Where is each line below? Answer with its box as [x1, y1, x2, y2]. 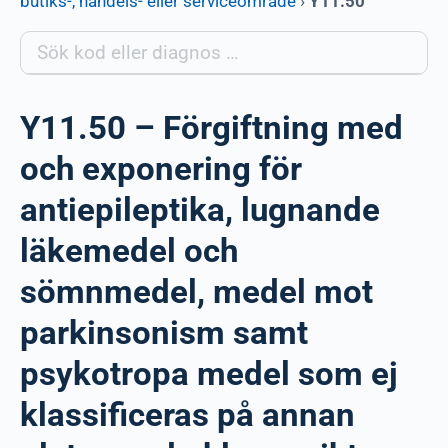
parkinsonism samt [20, 313, 308, 352]
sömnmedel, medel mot [20, 272, 373, 311]
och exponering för [20, 149, 302, 188]
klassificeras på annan [20, 395, 355, 434]
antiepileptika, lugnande [20, 190, 380, 229]
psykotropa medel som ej [20, 354, 398, 393]
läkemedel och [20, 231, 238, 270]
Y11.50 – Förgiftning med [20, 108, 403, 147]
